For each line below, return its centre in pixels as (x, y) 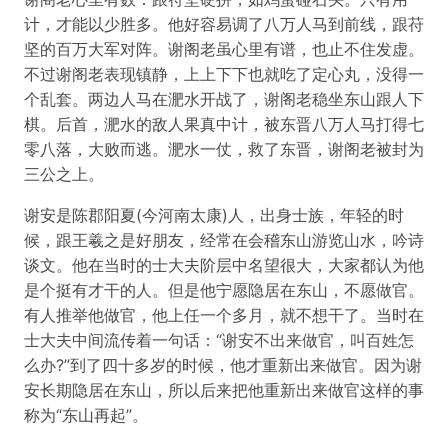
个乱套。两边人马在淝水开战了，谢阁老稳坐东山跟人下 (224, 99)
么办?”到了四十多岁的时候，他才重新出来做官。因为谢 (223, 365)
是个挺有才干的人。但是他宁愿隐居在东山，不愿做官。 (224, 290)
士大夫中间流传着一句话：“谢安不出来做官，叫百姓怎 (219, 340)
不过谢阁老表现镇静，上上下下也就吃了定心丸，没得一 (224, 74)
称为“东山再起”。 (86, 415)
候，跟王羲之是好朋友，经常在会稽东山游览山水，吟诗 (224, 240)
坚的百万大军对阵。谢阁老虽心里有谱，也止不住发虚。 (224, 49)
